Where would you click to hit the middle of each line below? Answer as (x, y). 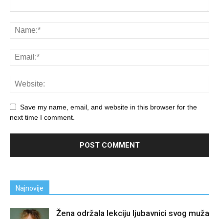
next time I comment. (42, 117)
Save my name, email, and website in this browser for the (109, 107)
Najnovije (30, 188)
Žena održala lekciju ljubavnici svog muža (133, 213)
